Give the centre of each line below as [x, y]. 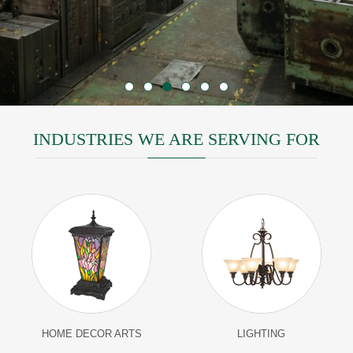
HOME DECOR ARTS [91, 334]
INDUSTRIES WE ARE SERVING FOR [176, 139]
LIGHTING [261, 334]
